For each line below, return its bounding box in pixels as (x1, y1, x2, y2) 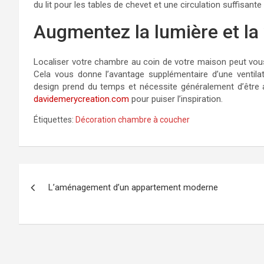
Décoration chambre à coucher (75, 115, 190, 124)
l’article (18, 212, 80, 235)
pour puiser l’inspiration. (129, 94, 223, 104)
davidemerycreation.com (34, 94, 129, 104)
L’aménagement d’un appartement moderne (48, 182, 218, 193)
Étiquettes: (34, 115, 74, 124)
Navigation (18, 164, 108, 186)
